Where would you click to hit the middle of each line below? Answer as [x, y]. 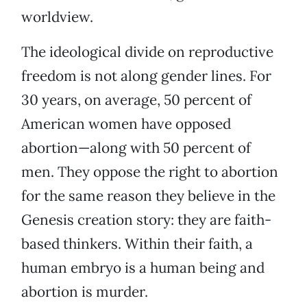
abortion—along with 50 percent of [136, 148]
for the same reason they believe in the [148, 196]
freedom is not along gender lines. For [146, 76]
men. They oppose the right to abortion [150, 172]
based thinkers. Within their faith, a [137, 244]
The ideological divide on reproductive [147, 52]
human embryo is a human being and [143, 268]
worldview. [57, 17]
